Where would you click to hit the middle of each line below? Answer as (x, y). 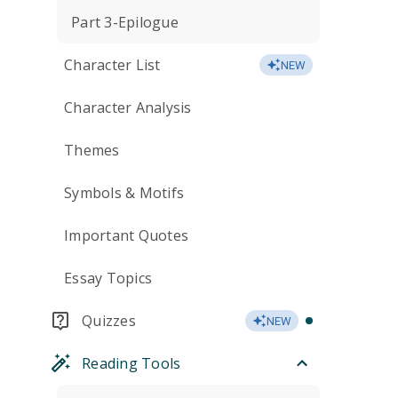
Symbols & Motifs (124, 193)
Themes (92, 150)
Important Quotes (126, 235)
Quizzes (109, 321)
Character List (112, 65)
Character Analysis (128, 107)
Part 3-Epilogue (125, 22)
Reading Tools (131, 363)
